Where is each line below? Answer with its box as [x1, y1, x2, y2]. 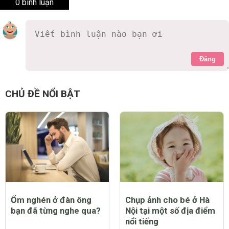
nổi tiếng [125, 216, 158, 227]
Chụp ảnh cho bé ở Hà [125, 195, 210, 205]
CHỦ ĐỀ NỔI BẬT [5, 87, 80, 100]
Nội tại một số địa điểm [125, 205, 215, 216]
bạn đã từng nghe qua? [11, 205, 101, 216]
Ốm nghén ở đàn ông [11, 195, 91, 205]
